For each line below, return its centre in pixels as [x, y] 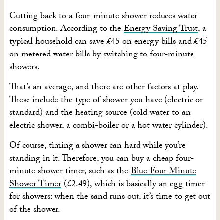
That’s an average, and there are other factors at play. [104, 88]
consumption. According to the [66, 30]
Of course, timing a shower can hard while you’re [97, 147]
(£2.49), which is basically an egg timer [133, 185]
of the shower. [35, 210]
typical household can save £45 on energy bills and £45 [108, 42]
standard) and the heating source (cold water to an [100, 114]
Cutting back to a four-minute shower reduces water [103, 17]
